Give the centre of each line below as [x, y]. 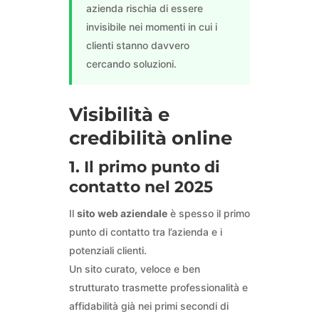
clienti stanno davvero [137, 46]
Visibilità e [119, 115]
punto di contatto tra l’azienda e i [145, 232]
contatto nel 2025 [141, 187]
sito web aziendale [122, 214]
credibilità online [150, 138]
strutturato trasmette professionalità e [158, 288]
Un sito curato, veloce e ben [134, 269]
